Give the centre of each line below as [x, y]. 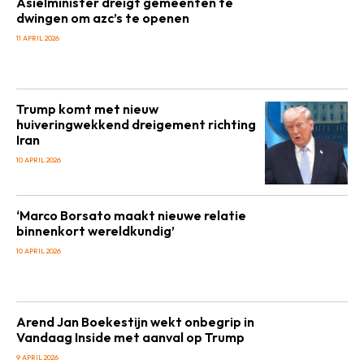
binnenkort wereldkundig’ [95, 231]
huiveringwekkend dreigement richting [136, 124]
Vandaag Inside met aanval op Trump [130, 337]
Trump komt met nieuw [87, 109]
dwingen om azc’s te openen [103, 18]
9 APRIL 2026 [37, 357]
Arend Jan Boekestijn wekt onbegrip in [135, 322]
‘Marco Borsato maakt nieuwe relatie [131, 215]
